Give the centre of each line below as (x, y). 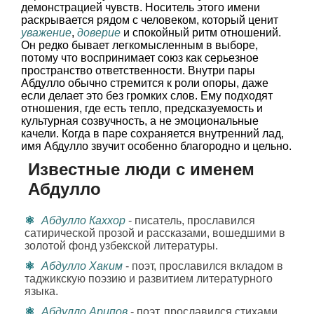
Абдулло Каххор (83, 220)
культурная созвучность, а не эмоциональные (140, 121)
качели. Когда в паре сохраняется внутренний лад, (152, 134)
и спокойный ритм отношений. (201, 33)
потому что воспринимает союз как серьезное (140, 58)
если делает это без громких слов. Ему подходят (147, 96)
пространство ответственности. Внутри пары (138, 70)
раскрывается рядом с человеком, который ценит (150, 20)
